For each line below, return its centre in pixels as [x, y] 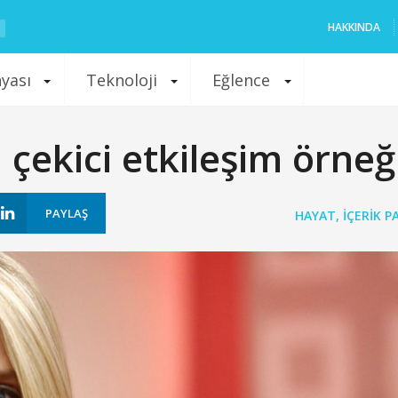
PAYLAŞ [67, 213]
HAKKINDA [354, 27]
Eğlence [242, 80]
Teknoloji [122, 80]
